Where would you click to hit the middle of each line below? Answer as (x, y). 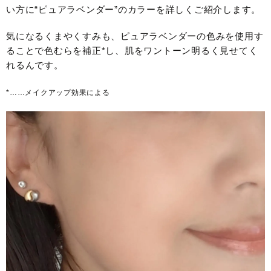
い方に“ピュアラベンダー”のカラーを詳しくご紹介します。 (133, 9)
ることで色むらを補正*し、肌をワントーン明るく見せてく (132, 50)
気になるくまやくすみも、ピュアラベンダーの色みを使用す (135, 36)
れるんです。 (35, 65)
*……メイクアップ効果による (58, 92)
